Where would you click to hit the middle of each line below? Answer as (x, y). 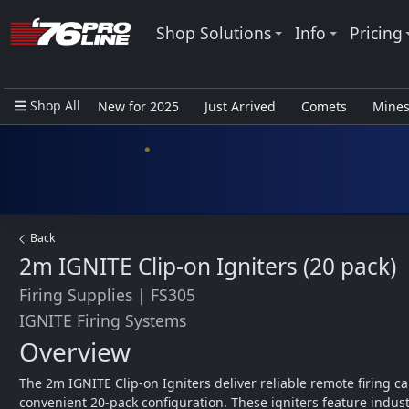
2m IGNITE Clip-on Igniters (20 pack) (208, 266)
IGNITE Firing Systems (103, 320)
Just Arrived (240, 106)
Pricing (376, 32)
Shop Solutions (214, 32)
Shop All (55, 106)
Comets (324, 106)
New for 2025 (138, 106)
